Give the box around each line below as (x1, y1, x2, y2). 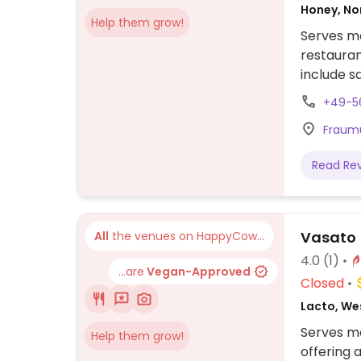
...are (118, 263, 144, 280)
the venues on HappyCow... (109, 228, 264, 244)
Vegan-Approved (144, 263, 251, 280)
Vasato (301, 227, 356, 247)
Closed (301, 274, 344, 293)
